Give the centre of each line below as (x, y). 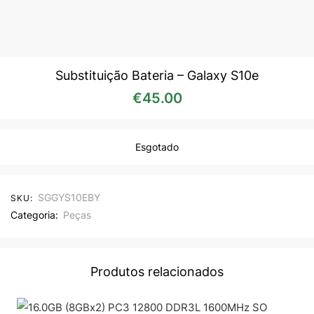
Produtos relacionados (157, 271)
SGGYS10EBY (69, 197)
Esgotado (157, 146)
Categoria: (34, 214)
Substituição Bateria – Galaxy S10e (157, 75)
